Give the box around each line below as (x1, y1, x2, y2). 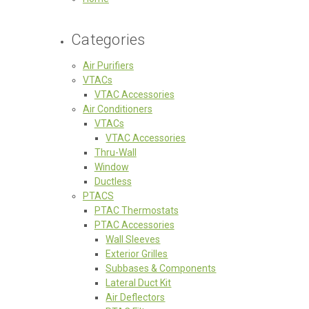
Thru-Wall (94, 146, 137, 158)
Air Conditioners (82, 103, 152, 114)
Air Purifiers (82, 59, 134, 71)
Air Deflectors (106, 291, 166, 303)
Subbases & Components (106, 262, 217, 274)
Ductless (94, 175, 132, 187)
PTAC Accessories (94, 219, 175, 230)
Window (94, 161, 129, 172)
